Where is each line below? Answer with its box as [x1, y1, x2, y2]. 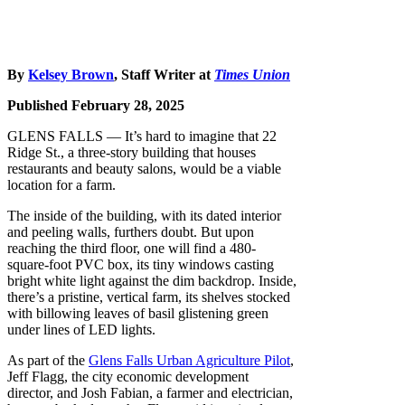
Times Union [214, 67, 290, 82]
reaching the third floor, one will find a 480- [7, 240, 256, 256]
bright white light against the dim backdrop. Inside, [7, 273, 297, 288]
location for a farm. [7, 177, 116, 193]
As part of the [7, 353, 89, 368]
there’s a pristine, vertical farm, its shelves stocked [7, 289, 290, 305]
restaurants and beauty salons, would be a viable [7, 161, 281, 176]
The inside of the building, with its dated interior [7, 208, 281, 223]
